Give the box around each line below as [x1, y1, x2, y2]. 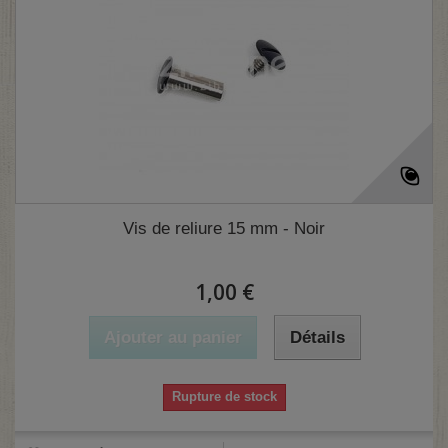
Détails [289, 328, 345, 348]
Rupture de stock [171, 389, 277, 405]
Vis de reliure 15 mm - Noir [123, 219, 325, 239]
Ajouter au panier [103, 328, 242, 348]
